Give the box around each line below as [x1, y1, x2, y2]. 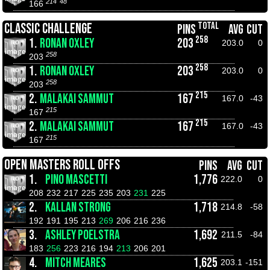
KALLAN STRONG [45, 199, 111, 216]
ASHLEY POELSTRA [45, 227, 120, 243]
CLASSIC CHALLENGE [4, 20, 92, 37]
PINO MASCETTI [45, 172, 107, 188]
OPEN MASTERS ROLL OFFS [4, 157, 120, 174]
